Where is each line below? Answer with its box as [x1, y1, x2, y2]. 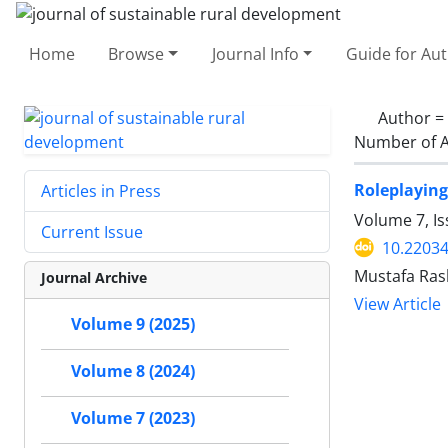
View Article [354, 293, 441, 315]
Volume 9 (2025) [71, 313, 195, 335]
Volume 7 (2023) [71, 407, 195, 429]
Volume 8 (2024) [71, 360, 195, 382]
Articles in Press [41, 179, 161, 202]
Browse [108, 42, 165, 65]
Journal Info [211, 42, 299, 65]
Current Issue [41, 220, 143, 243]
